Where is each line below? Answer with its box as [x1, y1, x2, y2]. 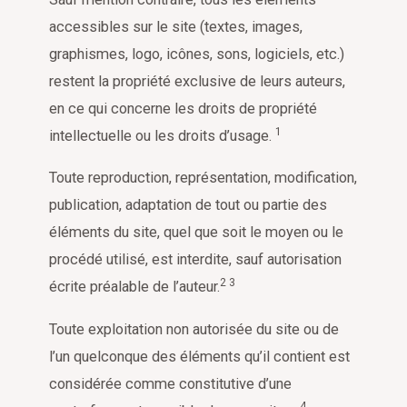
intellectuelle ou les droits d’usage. [49, 126, 275, 144]
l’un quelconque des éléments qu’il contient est [49, 347, 350, 365]
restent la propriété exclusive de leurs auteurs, [49, 72, 345, 90]
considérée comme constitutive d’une [49, 374, 292, 392]
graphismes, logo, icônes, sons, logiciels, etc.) [49, 45, 344, 63]
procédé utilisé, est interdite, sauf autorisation [49, 251, 342, 269]
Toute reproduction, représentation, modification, [49, 169, 357, 187]
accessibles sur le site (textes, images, [49, 17, 303, 35]
